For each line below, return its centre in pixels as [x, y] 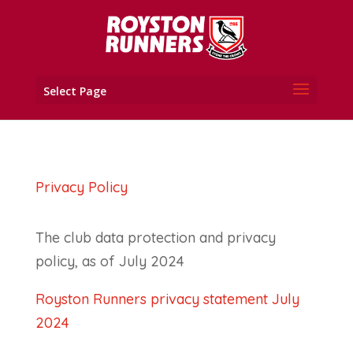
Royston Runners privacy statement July [167, 299]
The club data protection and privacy [155, 238]
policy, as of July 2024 [110, 261]
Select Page [74, 91]
